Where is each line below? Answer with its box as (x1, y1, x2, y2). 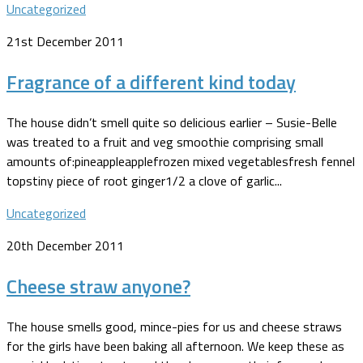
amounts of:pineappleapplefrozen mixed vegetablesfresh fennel (6, 151, 355, 171)
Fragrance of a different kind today (6, 66, 296, 96)
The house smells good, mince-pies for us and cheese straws (6, 316, 342, 336)
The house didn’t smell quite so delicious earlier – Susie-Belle (6, 112, 337, 132)
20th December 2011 (6, 235, 124, 255)
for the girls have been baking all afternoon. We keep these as (6, 335, 344, 356)
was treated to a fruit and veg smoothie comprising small (6, 131, 323, 152)
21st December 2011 (6, 31, 124, 51)
